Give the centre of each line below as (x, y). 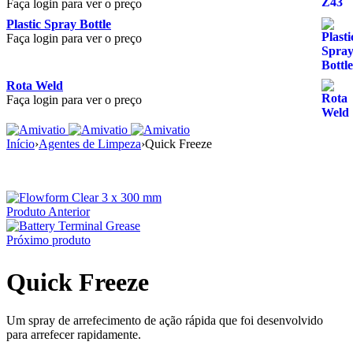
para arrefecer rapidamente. (74, 335)
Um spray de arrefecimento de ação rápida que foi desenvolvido (165, 321)
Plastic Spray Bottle (59, 24)
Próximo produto (48, 240)
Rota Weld (35, 85)
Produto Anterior (48, 212)
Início (20, 144)
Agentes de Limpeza (90, 144)
